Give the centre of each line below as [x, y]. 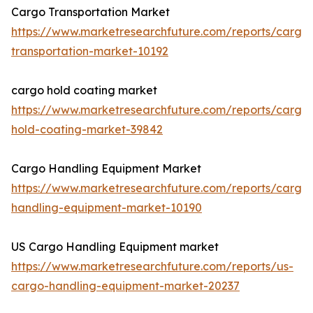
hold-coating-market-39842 [87, 130]
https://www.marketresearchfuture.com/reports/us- [152, 267]
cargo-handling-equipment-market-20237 [125, 286]
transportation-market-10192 [90, 51]
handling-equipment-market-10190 [107, 208]
